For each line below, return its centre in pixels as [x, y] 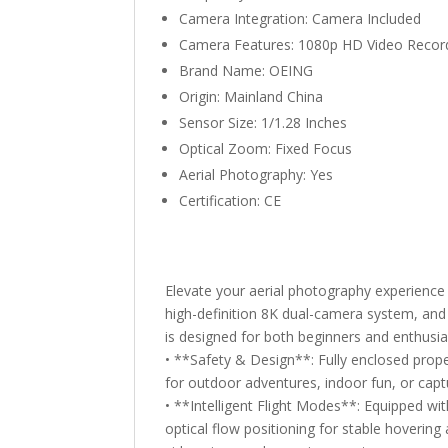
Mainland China [274, 96]
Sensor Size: [220, 122]
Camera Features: [239, 44]
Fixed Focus [314, 148]
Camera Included [367, 18]
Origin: [202, 96]
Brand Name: [224, 70]
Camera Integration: [246, 18]
